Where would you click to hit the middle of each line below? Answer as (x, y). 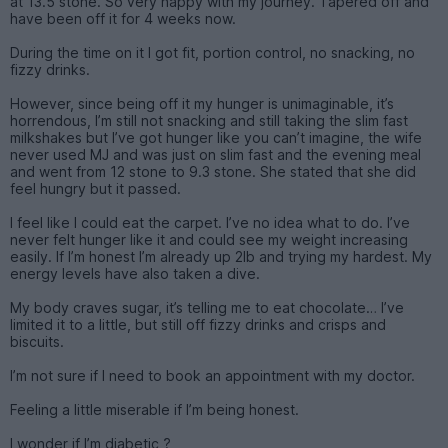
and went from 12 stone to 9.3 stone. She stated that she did (213, 171)
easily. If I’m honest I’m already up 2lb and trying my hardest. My (221, 256)
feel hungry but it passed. (95, 188)
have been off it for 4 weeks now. (123, 18)
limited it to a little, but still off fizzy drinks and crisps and (198, 324)
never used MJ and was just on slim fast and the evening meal (215, 154)
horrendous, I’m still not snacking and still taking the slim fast (209, 120)
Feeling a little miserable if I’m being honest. (154, 409)
